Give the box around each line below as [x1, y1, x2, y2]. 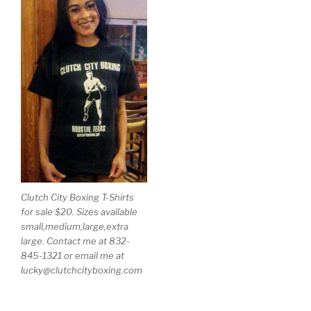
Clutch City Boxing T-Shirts [21, 191, 134, 203]
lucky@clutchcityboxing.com [21, 264, 142, 276]
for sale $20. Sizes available [21, 205, 137, 217]
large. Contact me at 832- [21, 235, 130, 246]
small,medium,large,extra [21, 220, 128, 232]
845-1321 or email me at [21, 249, 124, 261]
